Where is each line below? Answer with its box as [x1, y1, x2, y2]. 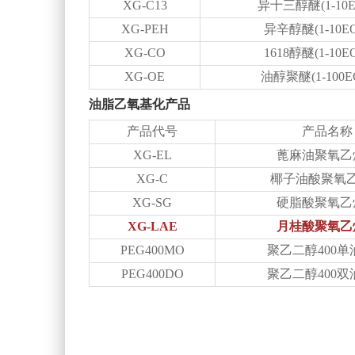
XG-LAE [127, 219, 177, 233]
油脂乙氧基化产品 [89, 97, 190, 111]
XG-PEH [120, 22, 169, 36]
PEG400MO [120, 243, 185, 257]
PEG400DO [120, 267, 184, 281]
